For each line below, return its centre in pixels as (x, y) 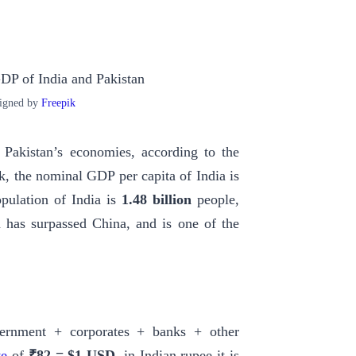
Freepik (58, 103)
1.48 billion (157, 200)
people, (215, 200)
